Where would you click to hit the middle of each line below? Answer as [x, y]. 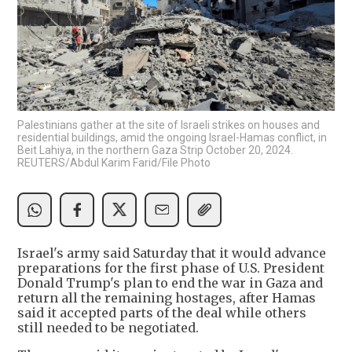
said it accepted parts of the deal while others [162, 312]
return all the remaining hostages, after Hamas [167, 297]
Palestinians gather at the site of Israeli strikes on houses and [169, 125]
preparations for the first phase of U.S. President [171, 268]
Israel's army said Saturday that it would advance [172, 253]
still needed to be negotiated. [108, 327]
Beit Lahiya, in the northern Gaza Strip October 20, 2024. [155, 150]
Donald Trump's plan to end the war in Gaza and [170, 282]
